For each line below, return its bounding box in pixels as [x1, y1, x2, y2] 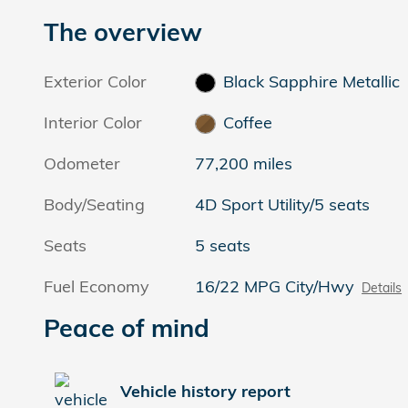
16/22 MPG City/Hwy [195, 275, 355, 297]
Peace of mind [44, 311, 209, 343]
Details [362, 279, 403, 295]
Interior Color [44, 111, 142, 133]
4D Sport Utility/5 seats [195, 193, 371, 215]
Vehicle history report [120, 381, 291, 402]
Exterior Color [44, 70, 147, 92]
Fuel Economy [44, 275, 149, 297]
